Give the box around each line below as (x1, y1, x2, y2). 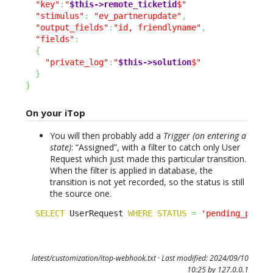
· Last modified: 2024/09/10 (155, 253, 249, 264)
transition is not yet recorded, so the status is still (50, 175, 244, 188)
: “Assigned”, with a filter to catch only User (71, 141, 240, 153)
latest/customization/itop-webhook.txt (31, 253, 156, 264)
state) (50, 141, 71, 153)
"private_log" (45, 57, 108, 67)
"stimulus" (35, 10, 84, 21)
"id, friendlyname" (113, 22, 201, 32)
